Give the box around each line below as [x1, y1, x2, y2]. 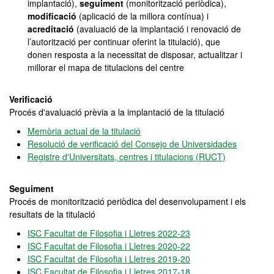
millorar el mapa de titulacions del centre [28, 61, 184, 73]
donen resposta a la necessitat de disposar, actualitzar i [28, 48, 242, 61]
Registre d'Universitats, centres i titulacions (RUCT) [28, 150, 226, 163]
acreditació [28, 23, 74, 35]
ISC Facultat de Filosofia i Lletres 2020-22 [28, 240, 190, 252]
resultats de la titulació [9, 208, 95, 220]
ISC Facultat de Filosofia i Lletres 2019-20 [28, 253, 190, 265]
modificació [28, 10, 79, 22]
